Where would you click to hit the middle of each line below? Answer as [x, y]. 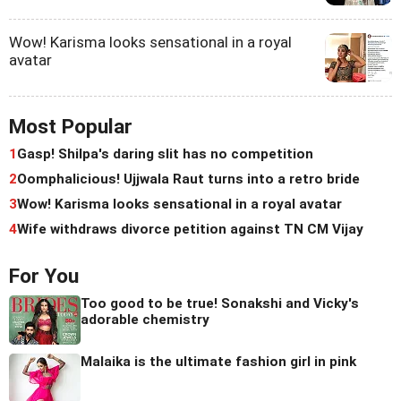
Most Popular [71, 127]
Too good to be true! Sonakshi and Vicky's [220, 304]
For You [44, 277]
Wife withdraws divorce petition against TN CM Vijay [190, 230]
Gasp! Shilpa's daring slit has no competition [165, 154]
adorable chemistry [145, 320]
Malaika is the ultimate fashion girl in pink [218, 362]
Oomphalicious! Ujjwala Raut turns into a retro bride [188, 179]
